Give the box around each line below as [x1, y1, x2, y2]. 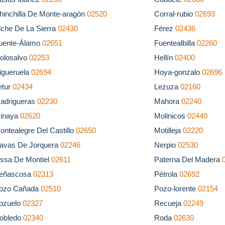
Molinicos [154, 111, 188, 120]
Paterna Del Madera [154, 155, 222, 164]
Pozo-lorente [154, 184, 198, 193]
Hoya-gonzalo [154, 68, 202, 76]
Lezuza [154, 82, 181, 91]
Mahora [154, 97, 182, 105]
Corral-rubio [154, 10, 195, 18]
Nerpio [154, 141, 178, 149]
